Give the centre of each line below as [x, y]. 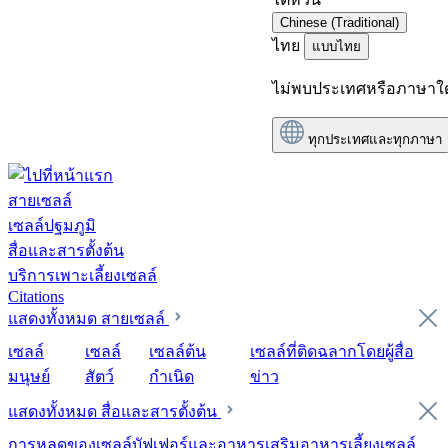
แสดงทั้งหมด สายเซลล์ [88, 318]
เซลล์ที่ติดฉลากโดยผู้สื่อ [331, 351]
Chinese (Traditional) [339, 22]
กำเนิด [172, 376]
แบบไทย [336, 46]
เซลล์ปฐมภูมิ [52, 225]
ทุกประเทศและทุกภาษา [375, 139]
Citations [36, 296]
